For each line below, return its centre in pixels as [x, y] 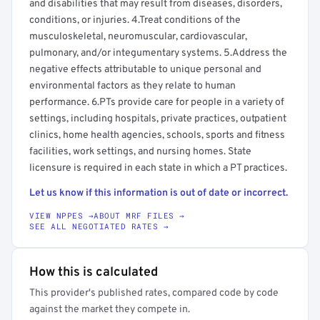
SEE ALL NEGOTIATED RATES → [99, 226]
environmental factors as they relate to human [132, 86]
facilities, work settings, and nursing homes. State [140, 152]
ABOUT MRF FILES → [139, 215]
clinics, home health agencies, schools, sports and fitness [157, 135]
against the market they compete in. [110, 310]
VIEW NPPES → [61, 215]
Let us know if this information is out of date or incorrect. [159, 193]
